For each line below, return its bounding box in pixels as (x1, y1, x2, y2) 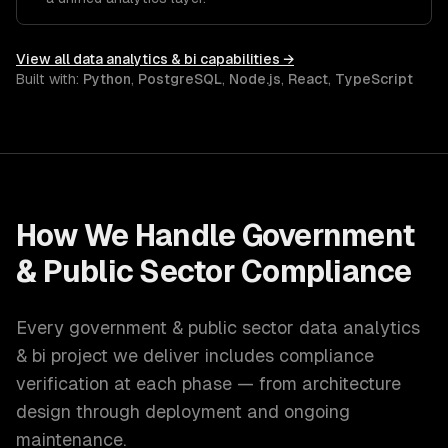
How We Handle (16, 218, 242, 253)
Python (83, 71, 131, 87)
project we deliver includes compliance (46, 345, 374, 366)
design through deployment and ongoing (16, 401, 350, 422)
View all (16, 51, 73, 67)
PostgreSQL (138, 71, 222, 87)
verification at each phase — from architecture (16, 373, 401, 394)
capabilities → (197, 51, 294, 67)
